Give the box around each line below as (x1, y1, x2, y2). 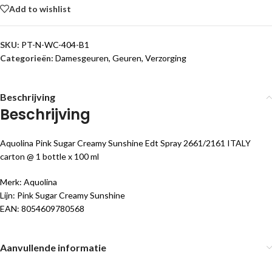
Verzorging (145, 53, 186, 63)
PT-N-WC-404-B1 (21, 39, 89, 50)
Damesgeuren (55, 53, 109, 63)
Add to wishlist (9, 3, 71, 14)
